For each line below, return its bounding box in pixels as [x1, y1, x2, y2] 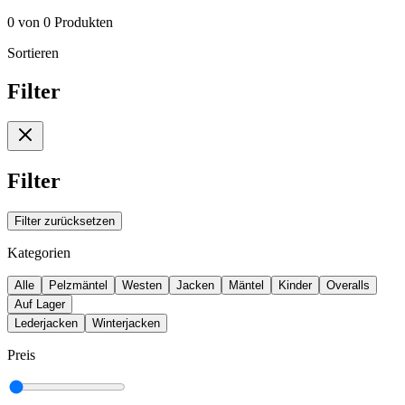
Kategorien [7, 245, 71, 261]
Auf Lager [14, 297, 65, 312]
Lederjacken [14, 316, 78, 331]
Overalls [326, 278, 370, 293]
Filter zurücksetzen [14, 214, 115, 229]
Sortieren [7, 44, 59, 61]
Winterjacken [92, 316, 160, 331]
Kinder [278, 278, 312, 293]
